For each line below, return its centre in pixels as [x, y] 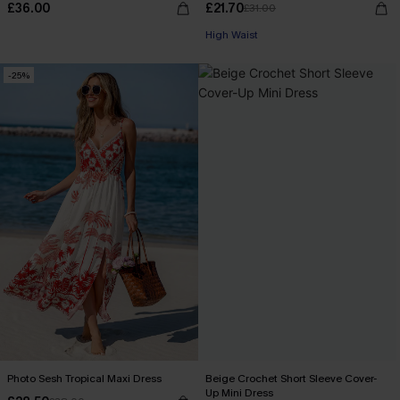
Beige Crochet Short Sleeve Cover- [291, 379]
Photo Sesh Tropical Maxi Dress [84, 379]
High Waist [232, 35]
